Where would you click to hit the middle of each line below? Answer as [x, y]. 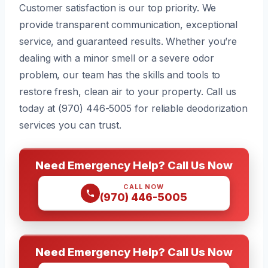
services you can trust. [71, 125]
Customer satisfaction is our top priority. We [118, 7]
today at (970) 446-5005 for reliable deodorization [134, 108]
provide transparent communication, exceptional [129, 24]
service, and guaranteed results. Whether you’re [128, 41]
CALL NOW [144, 186]
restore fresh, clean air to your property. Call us [128, 91]
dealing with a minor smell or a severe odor [117, 58]
